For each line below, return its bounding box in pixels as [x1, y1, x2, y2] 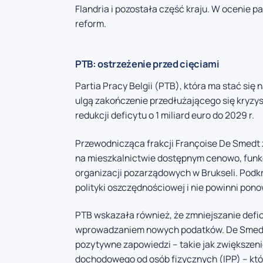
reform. [75, 17, 106, 31]
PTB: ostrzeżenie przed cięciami [75, 57, 220, 71]
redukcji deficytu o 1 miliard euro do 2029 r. [75, 109, 254, 122]
